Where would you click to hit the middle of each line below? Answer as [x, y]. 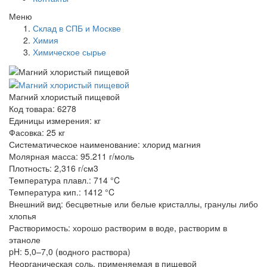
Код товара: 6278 [43, 108]
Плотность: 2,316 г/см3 [54, 168]
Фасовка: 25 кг [37, 132]
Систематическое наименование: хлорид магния [105, 144]
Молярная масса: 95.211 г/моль [72, 156]
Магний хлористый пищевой [64, 96]
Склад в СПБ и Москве [77, 28]
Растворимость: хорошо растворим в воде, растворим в [118, 227]
